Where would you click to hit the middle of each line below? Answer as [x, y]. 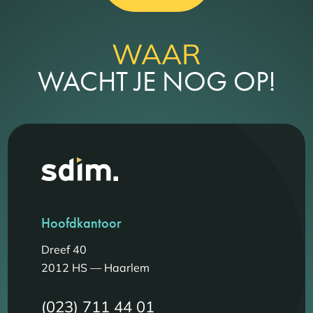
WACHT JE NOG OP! [156, 81]
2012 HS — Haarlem [96, 268]
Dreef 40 [64, 250]
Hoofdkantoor [82, 223]
